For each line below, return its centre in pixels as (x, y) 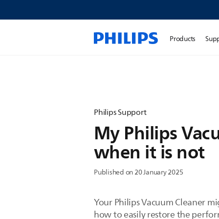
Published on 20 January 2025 (139, 172)
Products (183, 39)
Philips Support (120, 112)
